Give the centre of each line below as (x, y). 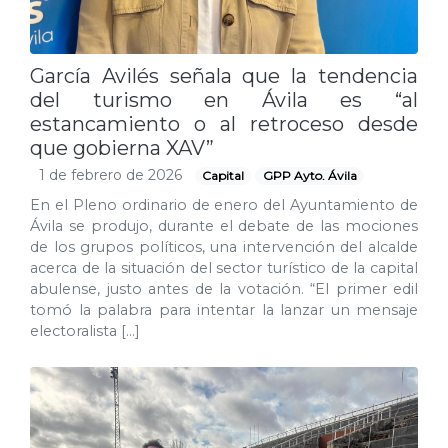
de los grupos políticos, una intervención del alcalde (224, 247)
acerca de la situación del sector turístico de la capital (224, 268)
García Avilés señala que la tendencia (224, 76)
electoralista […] (85, 331)
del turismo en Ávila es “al (224, 100)
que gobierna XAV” (122, 148)
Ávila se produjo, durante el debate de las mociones (224, 226)
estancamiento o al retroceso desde (224, 124)
